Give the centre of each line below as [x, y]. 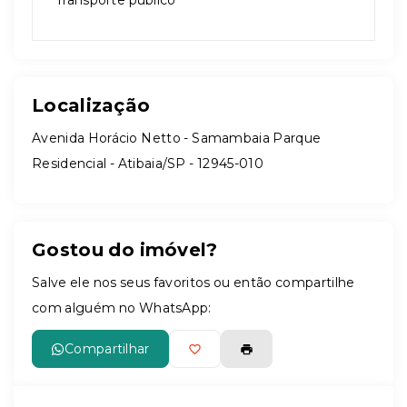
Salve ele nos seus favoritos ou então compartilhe [194, 283]
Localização [91, 105]
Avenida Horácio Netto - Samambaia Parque [177, 138]
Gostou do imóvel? [125, 250]
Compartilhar [107, 349]
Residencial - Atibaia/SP [109, 164]
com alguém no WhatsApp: [122, 308]
